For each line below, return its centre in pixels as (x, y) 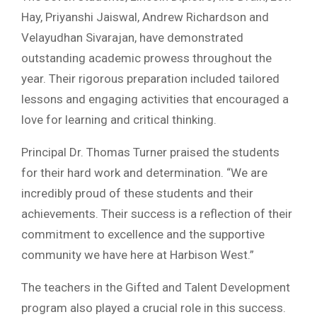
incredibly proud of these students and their (137, 194)
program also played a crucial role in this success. (154, 308)
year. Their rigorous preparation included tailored (150, 79)
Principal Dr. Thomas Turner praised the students (150, 152)
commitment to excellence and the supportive (143, 235)
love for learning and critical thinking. (119, 120)
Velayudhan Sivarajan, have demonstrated (132, 38)
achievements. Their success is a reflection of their (157, 214)
